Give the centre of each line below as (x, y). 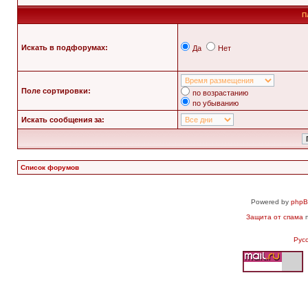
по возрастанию (220, 93)
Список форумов (50, 167)
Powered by (271, 202)
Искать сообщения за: (63, 120)
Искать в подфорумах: (65, 47)
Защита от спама (274, 217)
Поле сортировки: (56, 91)
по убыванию (216, 103)
